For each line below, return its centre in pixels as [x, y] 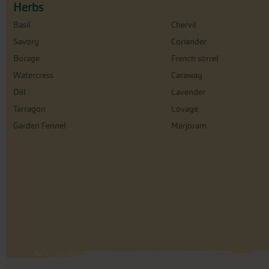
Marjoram [189, 125]
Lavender [188, 92]
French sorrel [195, 58]
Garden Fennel [40, 125]
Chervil [183, 25]
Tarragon [29, 109]
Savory [26, 41]
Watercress [33, 75]
